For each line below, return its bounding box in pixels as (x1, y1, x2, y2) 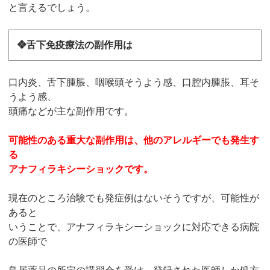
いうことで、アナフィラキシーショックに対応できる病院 (8, 221, 260, 232)
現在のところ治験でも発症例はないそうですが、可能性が (8, 192, 260, 203)
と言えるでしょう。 (8, 2, 96, 13)
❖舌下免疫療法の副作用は (17, 39, 133, 50)
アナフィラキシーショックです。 (8, 163, 154, 174)
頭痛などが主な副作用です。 (8, 105, 134, 116)
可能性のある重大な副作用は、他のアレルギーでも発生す (8, 134, 260, 145)
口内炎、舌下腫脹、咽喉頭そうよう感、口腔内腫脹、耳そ (8, 77, 260, 87)
